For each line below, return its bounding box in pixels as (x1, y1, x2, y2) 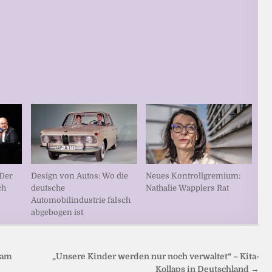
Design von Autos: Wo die (30, 171, 128, 180)
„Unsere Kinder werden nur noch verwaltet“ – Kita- (52, 251, 260, 261)
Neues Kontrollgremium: (146, 171, 241, 180)
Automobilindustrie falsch (30, 195, 131, 205)
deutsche (30, 183, 65, 192)
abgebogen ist (30, 207, 83, 217)
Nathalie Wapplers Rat (146, 183, 229, 192)
